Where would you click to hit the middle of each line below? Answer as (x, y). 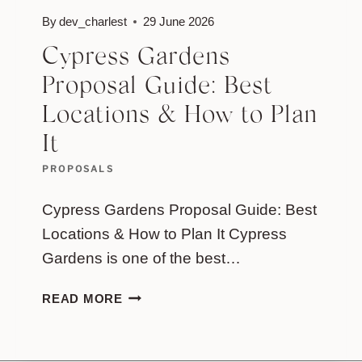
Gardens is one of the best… (141, 258)
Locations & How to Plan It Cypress (164, 234)
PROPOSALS (78, 169)
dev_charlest (93, 21)
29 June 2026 (179, 21)
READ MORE (82, 298)
